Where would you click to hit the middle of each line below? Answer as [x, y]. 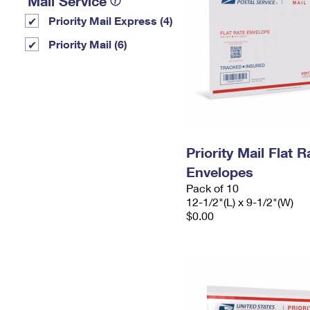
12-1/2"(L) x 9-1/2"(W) [240, 202]
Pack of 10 [212, 188]
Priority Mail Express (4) [111, 20]
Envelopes [220, 172]
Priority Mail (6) [88, 44]
